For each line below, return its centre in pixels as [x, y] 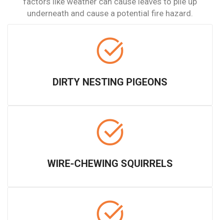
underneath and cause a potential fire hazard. [110, 13]
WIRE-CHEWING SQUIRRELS [110, 163]
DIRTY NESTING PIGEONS [110, 82]
